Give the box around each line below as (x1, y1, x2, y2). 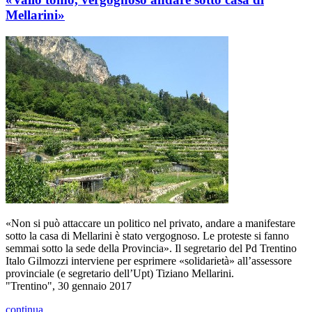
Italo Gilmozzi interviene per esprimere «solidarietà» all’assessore (6, 254, 292, 267)
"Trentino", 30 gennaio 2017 (6, 279, 132, 292)
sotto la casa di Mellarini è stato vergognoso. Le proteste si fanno (6, 229, 289, 242)
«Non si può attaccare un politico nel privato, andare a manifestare (6, 217, 295, 229)
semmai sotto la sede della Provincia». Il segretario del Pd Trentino (6, 242, 297, 254)
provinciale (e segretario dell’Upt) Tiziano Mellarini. (6, 267, 234, 279)
